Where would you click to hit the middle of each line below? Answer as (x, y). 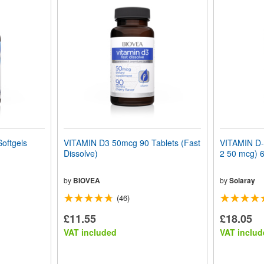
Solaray (242, 180)
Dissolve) (80, 153)
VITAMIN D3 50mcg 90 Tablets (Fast (132, 142)
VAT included (90, 232)
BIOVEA (86, 180)
